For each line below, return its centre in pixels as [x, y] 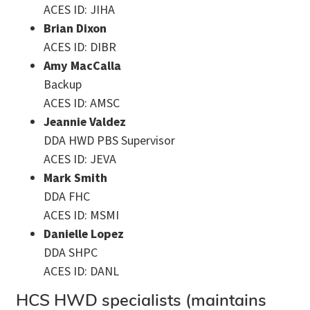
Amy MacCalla [82, 66]
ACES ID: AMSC [82, 103]
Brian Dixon [75, 28]
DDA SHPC [71, 253]
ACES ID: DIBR [80, 47]
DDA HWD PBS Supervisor [109, 140]
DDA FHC [67, 197]
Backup [63, 84]
